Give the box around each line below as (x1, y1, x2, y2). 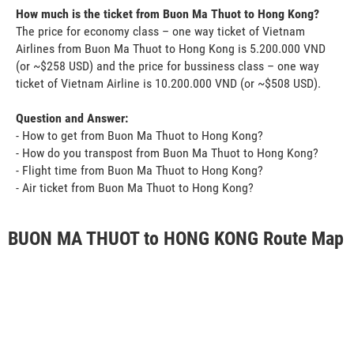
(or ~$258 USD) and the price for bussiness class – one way (16, 58, 319, 73)
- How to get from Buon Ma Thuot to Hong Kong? (16, 127, 263, 143)
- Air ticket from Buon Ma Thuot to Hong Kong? (16, 179, 254, 195)
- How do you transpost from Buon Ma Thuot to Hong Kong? (16, 145, 318, 160)
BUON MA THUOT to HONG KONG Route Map (8, 227, 344, 250)
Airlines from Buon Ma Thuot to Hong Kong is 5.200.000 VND (16, 40, 326, 56)
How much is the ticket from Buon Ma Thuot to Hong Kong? (16, 6, 319, 21)
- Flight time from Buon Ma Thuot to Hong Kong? (16, 162, 263, 178)
